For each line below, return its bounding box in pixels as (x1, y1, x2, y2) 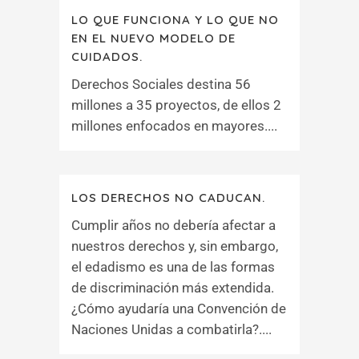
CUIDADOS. (71, 49, 143, 64)
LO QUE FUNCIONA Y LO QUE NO (71, 12, 279, 27)
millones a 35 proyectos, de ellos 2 (71, 97, 281, 113)
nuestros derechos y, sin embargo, (71, 238, 278, 254)
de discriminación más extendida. (71, 280, 274, 296)
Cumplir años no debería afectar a (71, 217, 276, 233)
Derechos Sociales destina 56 (71, 76, 251, 92)
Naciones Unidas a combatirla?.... (71, 321, 272, 337)
